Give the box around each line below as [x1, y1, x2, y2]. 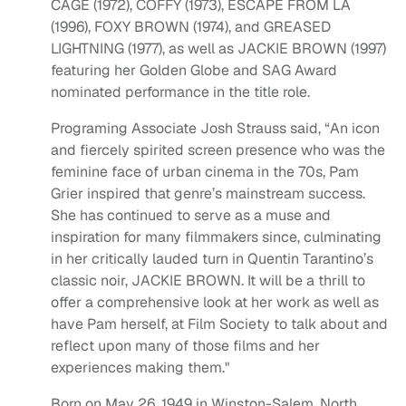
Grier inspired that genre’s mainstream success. [51, 184, 365, 204]
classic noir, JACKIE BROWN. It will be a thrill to [51, 271, 365, 291]
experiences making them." [51, 358, 230, 378]
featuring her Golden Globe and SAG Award [51, 61, 337, 81]
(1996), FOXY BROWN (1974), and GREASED [51, 17, 331, 37]
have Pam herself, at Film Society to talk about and [51, 314, 388, 334]
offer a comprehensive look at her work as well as [51, 293, 379, 313]
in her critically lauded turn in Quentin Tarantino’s [51, 249, 373, 269]
